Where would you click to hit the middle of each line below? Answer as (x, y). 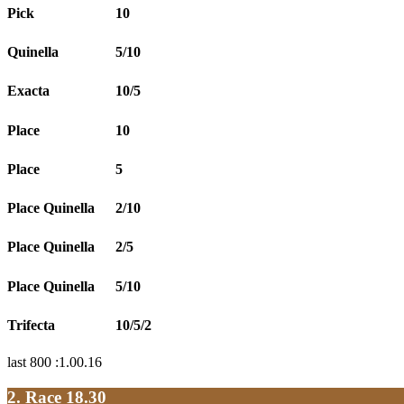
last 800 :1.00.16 (55, 363)
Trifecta (31, 325)
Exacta (28, 91)
